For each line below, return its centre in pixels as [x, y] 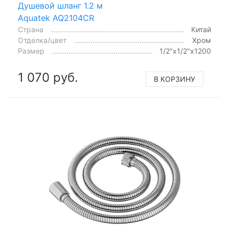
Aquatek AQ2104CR [56, 18]
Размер [31, 51]
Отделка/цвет [42, 40]
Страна [31, 29]
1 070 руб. [48, 77]
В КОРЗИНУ [175, 79]
